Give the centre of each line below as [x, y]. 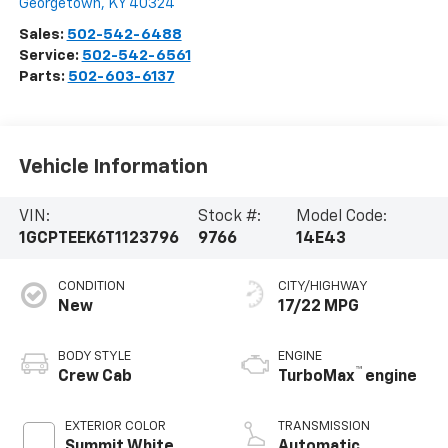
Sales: [42, 34]
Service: [50, 55]
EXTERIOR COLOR [115, 426]
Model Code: [341, 216]
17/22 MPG [318, 306]
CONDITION [91, 286]
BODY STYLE [94, 356]
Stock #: [230, 216]
